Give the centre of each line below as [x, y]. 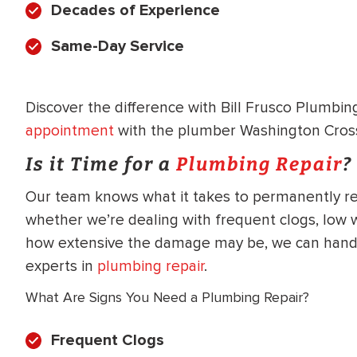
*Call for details [277, 78]
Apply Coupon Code [277, 224]
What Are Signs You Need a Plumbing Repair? [167, 297]
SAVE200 [278, 254]
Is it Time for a [101, 164]
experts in [61, 267]
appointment [70, 131]
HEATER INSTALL [277, 42]
